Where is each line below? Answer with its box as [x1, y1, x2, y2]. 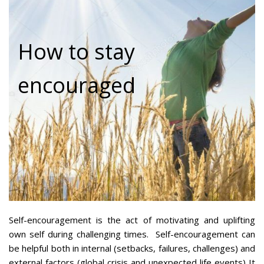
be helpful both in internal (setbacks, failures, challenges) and [9, 242, 255, 254]
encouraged [18, 70, 136, 100]
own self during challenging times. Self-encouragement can [9, 227, 255, 240]
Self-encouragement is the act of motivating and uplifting [9, 213, 255, 226]
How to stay [18, 37, 135, 66]
